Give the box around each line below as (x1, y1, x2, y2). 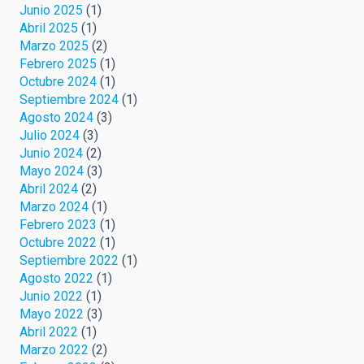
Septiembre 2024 (19, 91, 119, 107)
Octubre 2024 (19, 73, 97, 89)
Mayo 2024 (19, 162, 84, 179)
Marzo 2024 (19, 198, 89, 214)
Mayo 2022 (19, 305, 84, 322)
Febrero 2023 (19, 216, 97, 232)
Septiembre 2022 (19, 252, 119, 268)
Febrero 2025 (19, 55, 97, 71)
